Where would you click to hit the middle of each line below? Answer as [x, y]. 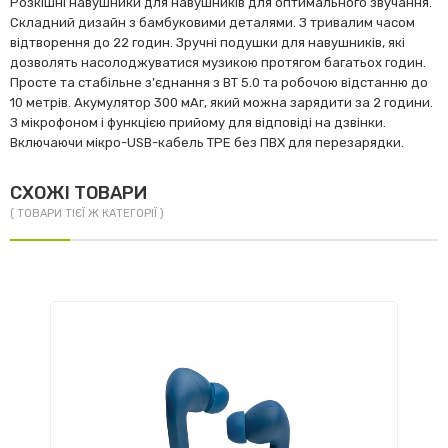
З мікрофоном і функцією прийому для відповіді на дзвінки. [198, 122]
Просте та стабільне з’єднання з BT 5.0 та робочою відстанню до [219, 82]
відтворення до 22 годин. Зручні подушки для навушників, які [207, 42]
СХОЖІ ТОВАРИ [78, 193]
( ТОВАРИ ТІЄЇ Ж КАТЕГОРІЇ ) [87, 213]
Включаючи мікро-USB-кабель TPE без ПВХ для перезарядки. [207, 142]
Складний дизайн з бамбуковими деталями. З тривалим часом [212, 22]
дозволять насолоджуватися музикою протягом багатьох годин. [218, 62]
